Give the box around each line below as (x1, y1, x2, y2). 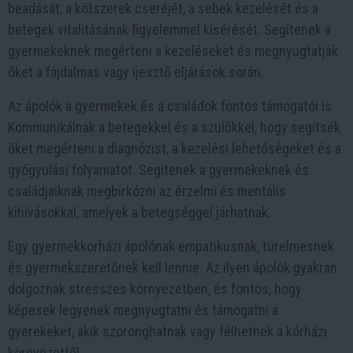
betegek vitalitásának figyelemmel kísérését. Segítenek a (8, 21, 331, 38)
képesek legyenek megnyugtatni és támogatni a (8, 302, 278, 318)
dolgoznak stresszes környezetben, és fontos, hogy (8, 281, 302, 297)
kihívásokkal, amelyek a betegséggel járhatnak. (8, 204, 271, 221)
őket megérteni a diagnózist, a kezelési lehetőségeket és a (8, 140, 341, 157)
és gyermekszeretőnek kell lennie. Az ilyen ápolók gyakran (8, 259, 337, 276)
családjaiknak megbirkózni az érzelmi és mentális (8, 183, 286, 199)
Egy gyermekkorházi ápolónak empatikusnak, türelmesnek (8, 238, 334, 255)
